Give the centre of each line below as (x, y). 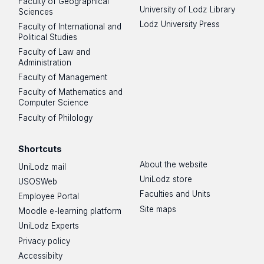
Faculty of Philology (56, 118)
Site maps (158, 209)
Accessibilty (41, 255)
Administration (45, 63)
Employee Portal (49, 197)
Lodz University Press (180, 24)
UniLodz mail (42, 166)
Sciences (36, 11)
